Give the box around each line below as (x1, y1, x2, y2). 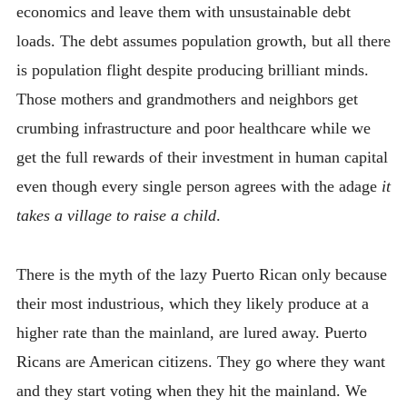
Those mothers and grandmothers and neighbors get (15, 90, 358, 109)
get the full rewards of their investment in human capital (15, 148, 388, 167)
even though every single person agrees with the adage (15, 177, 382, 196)
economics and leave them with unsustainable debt (15, 3, 351, 22)
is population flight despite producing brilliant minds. (15, 61, 369, 80)
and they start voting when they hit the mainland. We (15, 381, 367, 400)
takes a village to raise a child (15, 206, 216, 225)
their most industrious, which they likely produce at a (15, 293, 369, 313)
